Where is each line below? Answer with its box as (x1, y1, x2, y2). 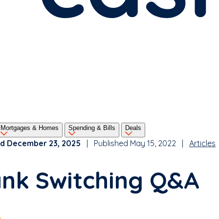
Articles (189, 138, 216, 149)
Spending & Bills (68, 124, 115, 132)
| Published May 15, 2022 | (81, 138, 189, 149)
